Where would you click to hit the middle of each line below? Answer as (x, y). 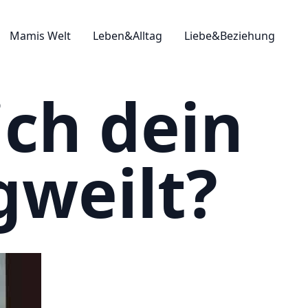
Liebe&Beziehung (230, 36)
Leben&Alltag (128, 36)
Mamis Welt (40, 36)
